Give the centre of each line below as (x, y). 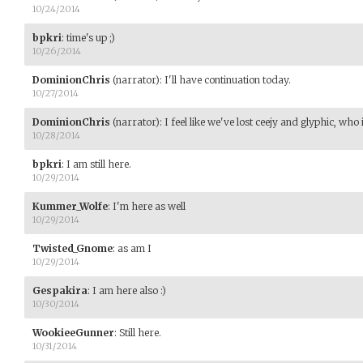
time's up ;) (91, 37)
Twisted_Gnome (73, 248)
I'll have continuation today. (228, 79)
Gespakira (60, 290)
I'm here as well (149, 206)
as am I (135, 248)
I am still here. (99, 164)
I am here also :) (129, 290)
